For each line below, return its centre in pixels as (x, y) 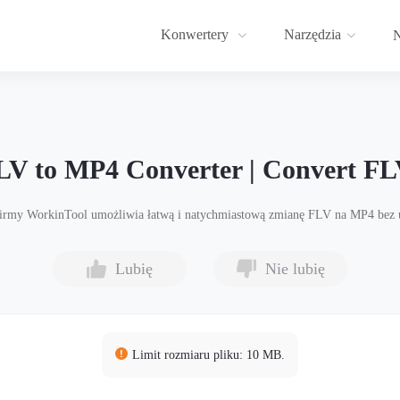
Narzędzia (312, 34)
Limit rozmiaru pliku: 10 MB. (208, 355)
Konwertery (196, 34)
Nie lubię (295, 269)
